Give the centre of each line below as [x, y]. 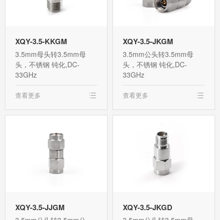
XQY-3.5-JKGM [148, 41]
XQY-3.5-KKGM [41, 41]
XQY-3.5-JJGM [40, 207]
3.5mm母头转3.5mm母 [51, 54]
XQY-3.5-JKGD [148, 207]
